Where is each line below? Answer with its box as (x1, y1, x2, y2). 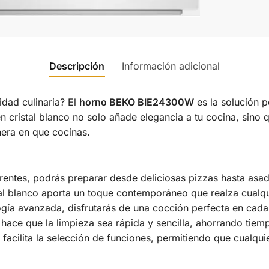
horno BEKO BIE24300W (79, 95, 194, 108)
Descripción (49, 59, 104, 72)
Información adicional (122, 59, 220, 72)
